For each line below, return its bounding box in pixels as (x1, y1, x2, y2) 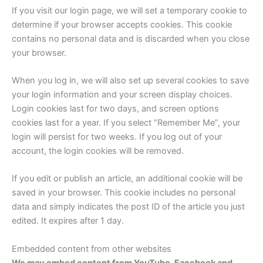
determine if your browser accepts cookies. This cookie (12, 19, 232, 30)
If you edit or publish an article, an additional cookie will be (12, 173, 242, 184)
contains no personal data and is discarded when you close (12, 33, 249, 44)
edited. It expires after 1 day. (12, 215, 124, 227)
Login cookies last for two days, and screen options (12, 103, 219, 114)
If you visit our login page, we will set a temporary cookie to (12, 5, 247, 16)
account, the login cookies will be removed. (12, 145, 184, 156)
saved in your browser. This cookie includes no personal (12, 187, 235, 198)
